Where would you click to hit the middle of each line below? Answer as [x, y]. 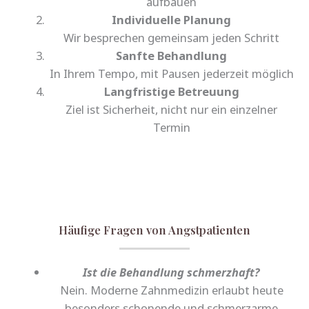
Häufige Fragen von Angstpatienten [154, 229]
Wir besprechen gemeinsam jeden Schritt [172, 38]
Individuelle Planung [172, 20]
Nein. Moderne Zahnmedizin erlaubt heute [171, 290]
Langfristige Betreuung [171, 92]
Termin [171, 128]
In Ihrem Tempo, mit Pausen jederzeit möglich [171, 74]
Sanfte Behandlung [172, 56]
